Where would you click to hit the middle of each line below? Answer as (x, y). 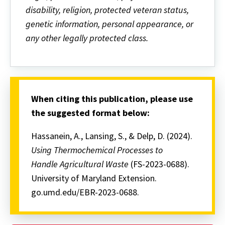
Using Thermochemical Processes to (97, 150)
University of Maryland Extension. (94, 178)
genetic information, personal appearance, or (109, 24)
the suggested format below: (90, 113)
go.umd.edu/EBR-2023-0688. (85, 192)
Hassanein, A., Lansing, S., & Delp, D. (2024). (112, 136)
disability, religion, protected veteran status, (107, 10)
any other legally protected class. (87, 38)
